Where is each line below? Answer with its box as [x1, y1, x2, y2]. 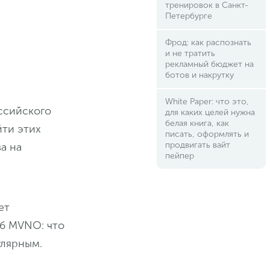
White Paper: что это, [165, 96, 249, 107]
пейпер [165, 151, 194, 161]
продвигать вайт [165, 140, 230, 150]
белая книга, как [165, 118, 229, 128]
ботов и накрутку [165, 70, 234, 80]
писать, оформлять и [165, 129, 249, 139]
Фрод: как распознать [165, 37, 251, 48]
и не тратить [165, 48, 215, 58]
